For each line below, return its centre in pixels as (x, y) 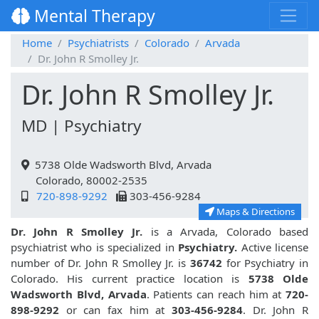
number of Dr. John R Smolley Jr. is (99, 263)
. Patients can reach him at (216, 294)
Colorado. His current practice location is (130, 279)
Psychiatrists (98, 43)
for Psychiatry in (267, 263)
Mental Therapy (93, 16)
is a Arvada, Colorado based (226, 232)
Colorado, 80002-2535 (84, 181)
